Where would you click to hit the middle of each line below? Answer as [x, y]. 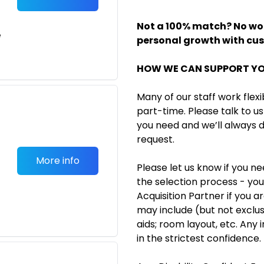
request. [156, 139]
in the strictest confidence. [199, 238]
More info [58, 161]
